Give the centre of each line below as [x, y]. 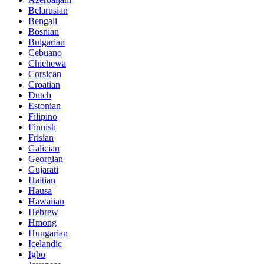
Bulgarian [47, 42]
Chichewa [47, 63]
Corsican [45, 74]
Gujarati [43, 169]
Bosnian [44, 31]
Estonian [44, 105]
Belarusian [48, 10]
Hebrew [43, 212]
